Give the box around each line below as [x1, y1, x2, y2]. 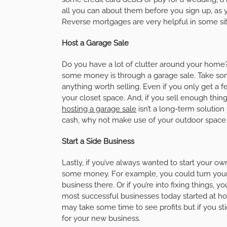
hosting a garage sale [62, 104, 136, 113]
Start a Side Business [62, 136, 134, 146]
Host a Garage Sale [62, 38, 129, 48]
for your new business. [62, 213, 140, 223]
